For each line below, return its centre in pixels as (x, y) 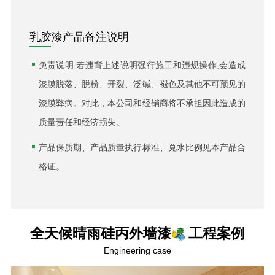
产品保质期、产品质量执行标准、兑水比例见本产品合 (142, 148)
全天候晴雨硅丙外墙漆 (100, 234)
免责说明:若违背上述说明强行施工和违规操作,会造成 (142, 65)
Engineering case (137, 251)
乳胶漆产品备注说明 (79, 37)
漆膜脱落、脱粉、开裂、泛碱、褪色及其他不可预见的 (142, 84)
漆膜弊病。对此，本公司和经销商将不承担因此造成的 (142, 103)
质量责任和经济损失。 (81, 122)
